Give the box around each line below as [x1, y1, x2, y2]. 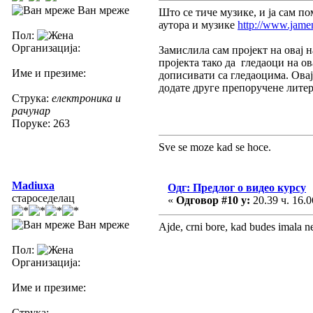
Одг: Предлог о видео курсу [168, 181, 306, 194]
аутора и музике [159, 18, 238, 31]
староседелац [12, 191, 75, 204]
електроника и [52, 92, 121, 104]
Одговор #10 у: [176, 194, 250, 206]
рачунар [12, 104, 50, 117]
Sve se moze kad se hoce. [159, 140, 271, 153]
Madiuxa [12, 179, 54, 191]
